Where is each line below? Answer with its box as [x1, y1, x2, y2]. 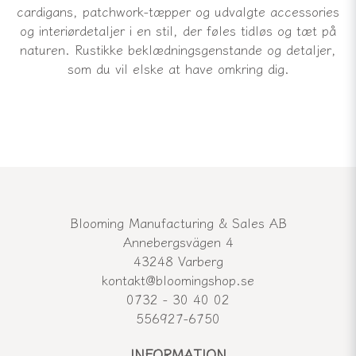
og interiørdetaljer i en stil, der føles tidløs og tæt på [20, 21, 336, 41]
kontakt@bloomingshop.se [102, 270, 254, 290]
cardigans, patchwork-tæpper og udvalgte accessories [17, 2, 339, 21]
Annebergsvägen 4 [122, 232, 234, 252]
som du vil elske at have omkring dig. [67, 59, 289, 79]
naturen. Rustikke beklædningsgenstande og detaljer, [20, 40, 336, 60]
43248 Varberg [133, 251, 223, 271]
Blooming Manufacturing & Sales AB [69, 213, 287, 233]
